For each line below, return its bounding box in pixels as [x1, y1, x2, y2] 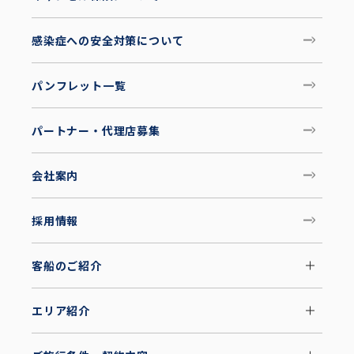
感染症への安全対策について [32, 32, 184, 48]
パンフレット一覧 [32, 77, 126, 93]
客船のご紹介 [32, 258, 102, 273]
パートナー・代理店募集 [32, 122, 160, 138]
